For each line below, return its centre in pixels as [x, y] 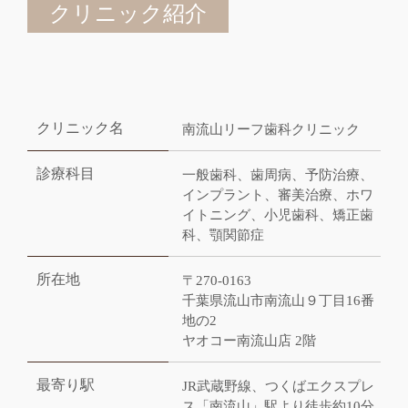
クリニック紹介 [128, 14]
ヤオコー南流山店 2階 [249, 341]
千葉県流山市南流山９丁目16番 [278, 301]
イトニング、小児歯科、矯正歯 [278, 215]
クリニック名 [80, 128]
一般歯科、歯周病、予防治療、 [278, 175]
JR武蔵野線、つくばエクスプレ [278, 386]
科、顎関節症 [223, 235]
